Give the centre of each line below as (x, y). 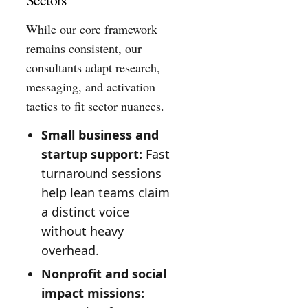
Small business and (100, 135)
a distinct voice (85, 212)
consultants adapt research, (93, 67)
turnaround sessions (101, 174)
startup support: (91, 154)
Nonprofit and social (103, 274)
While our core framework (92, 29)
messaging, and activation (91, 86)
